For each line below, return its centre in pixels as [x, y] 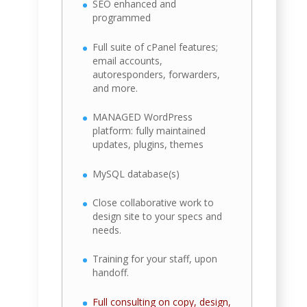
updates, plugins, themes [148, 145]
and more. [115, 88]
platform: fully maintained [149, 131]
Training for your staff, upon [155, 259]
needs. [107, 230]
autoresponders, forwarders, [157, 74]
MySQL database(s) [136, 173]
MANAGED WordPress [143, 117]
